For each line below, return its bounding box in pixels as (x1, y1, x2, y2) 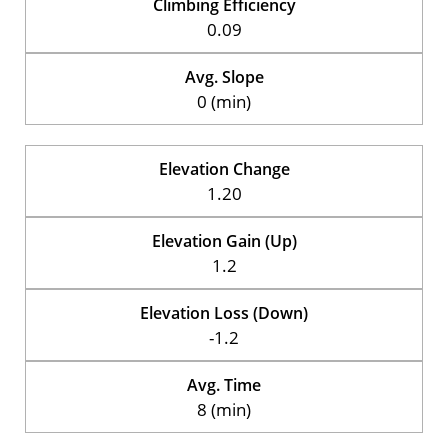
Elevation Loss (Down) (140, 301, 308, 324)
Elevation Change (158, 157, 290, 180)
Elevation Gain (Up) (151, 229, 297, 252)
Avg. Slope (184, 65, 264, 88)
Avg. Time (187, 373, 261, 396)
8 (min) (197, 397, 251, 421)
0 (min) (197, 89, 251, 113)
